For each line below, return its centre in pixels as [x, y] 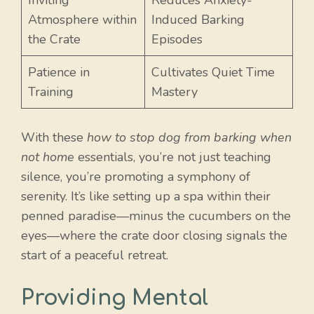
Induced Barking [198, 20]
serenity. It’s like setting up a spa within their [146, 197]
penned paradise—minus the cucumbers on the [156, 216]
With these [54, 138]
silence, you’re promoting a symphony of [136, 177]
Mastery [175, 92]
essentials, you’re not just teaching [173, 157]
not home [48, 157]
